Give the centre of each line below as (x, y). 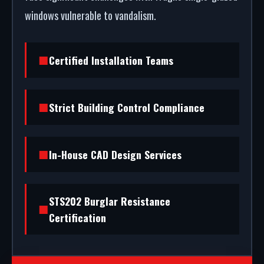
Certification (77, 217)
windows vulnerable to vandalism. (90, 15)
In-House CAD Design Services (115, 154)
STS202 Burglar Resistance (110, 201)
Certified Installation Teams (111, 60)
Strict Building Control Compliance (127, 107)
